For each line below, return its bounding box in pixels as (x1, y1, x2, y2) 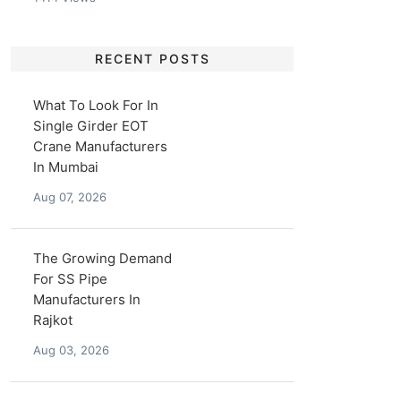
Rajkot (33, 311, 73, 328)
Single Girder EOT (33, 117, 149, 134)
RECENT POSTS (94, 51, 210, 66)
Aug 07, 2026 (33, 190, 107, 204)
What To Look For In (33, 97, 159, 114)
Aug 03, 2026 (33, 343, 110, 357)
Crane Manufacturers (33, 138, 168, 155)
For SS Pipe (33, 270, 108, 287)
